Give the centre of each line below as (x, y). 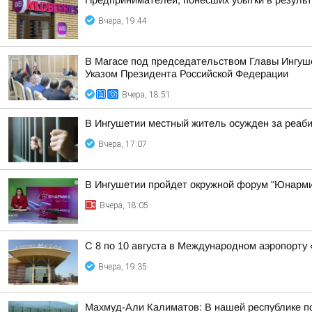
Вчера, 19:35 (123, 267)
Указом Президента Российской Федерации (187, 74)
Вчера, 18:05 (124, 205)
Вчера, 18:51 (146, 95)
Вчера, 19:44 (123, 21)
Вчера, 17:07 (123, 144)
